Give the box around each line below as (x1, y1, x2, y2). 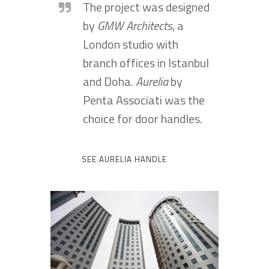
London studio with (83, 34, 178, 53)
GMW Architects (97, 16, 172, 35)
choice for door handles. (83, 109, 202, 128)
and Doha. (83, 71, 136, 91)
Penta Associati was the (83, 90, 205, 109)
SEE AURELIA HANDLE (82, 153, 167, 165)
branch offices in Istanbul (83, 53, 209, 72)
